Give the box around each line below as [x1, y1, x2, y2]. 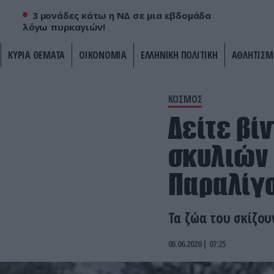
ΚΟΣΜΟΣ [168, 92, 202, 106]
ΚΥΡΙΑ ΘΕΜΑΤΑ [8, 48, 65, 62]
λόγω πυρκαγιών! [23, 21, 105, 34]
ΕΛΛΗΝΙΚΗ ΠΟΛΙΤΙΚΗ [140, 48, 218, 62]
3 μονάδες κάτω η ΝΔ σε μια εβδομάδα [32, 9, 212, 22]
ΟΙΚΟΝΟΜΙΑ [79, 48, 127, 62]
